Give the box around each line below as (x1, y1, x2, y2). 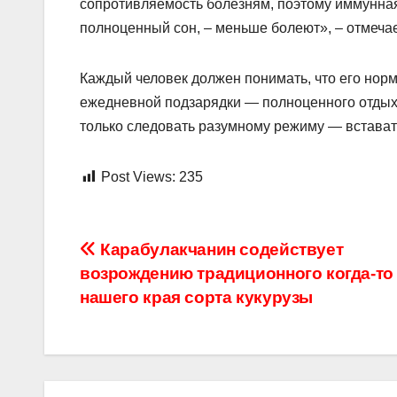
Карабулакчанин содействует (96, 239, 344, 259)
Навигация (79, 237, 232, 273)
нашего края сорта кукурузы (80, 287, 314, 307)
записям (79, 310, 198, 346)
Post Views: (101, 168, 175, 184)
